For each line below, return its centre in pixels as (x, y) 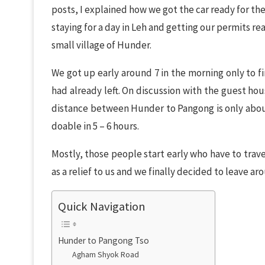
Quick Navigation (102, 207)
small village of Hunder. (101, 45)
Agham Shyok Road (106, 255)
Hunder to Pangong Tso (104, 241)
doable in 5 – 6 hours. (95, 126)
